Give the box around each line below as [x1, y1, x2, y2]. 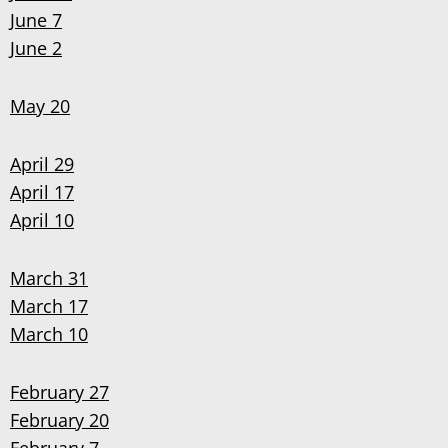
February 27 [10, 380, 109, 404]
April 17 [10, 180, 74, 204]
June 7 [10, 8, 62, 32]
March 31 [10, 266, 88, 290]
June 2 [10, 36, 62, 60]
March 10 [10, 322, 88, 346]
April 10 [10, 208, 74, 232]
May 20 [10, 94, 70, 118]
